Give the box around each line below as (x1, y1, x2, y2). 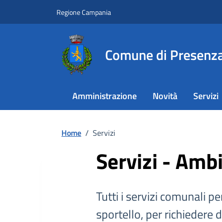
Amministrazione (72, 89, 137, 103)
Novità (153, 89, 177, 103)
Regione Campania (56, 6, 111, 17)
